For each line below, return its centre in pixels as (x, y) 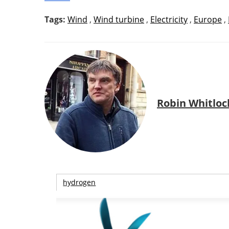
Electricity (169, 19)
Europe (208, 19)
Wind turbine (119, 19)
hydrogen (79, 182)
